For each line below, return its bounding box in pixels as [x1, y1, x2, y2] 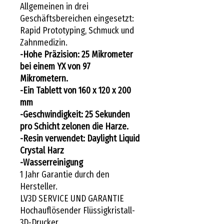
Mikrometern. [20, 72, 68, 84]
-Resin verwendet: [20, 132, 85, 144]
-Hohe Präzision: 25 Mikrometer [20, 48, 133, 60]
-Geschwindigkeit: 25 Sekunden [20, 108, 130, 120]
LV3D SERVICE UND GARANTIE [20, 192, 124, 204]
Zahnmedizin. [20, 36, 67, 48]
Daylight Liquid [87, 132, 139, 144]
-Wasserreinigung [20, 156, 83, 168]
